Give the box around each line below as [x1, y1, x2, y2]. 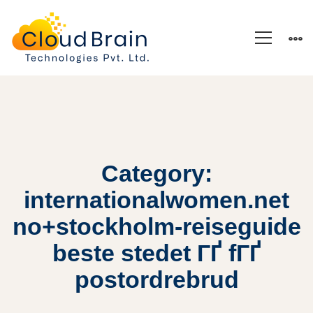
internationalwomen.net [24, 187, 289, 213]
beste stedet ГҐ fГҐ [52, 240, 261, 266]
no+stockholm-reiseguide [12, 213, 301, 240]
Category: [101, 160, 212, 187]
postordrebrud [74, 266, 239, 293]
